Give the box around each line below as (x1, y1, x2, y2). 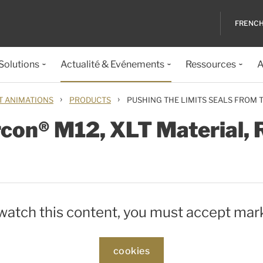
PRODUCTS (69, 95, 111, 104)
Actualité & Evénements (60, 59, 164, 70)
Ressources (185, 59, 236, 70)
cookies (113, 245, 150, 257)
